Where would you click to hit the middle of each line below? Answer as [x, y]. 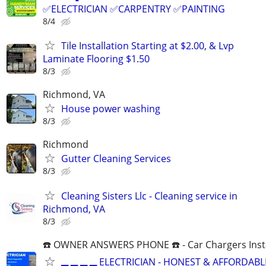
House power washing [111, 109]
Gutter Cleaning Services [116, 159]
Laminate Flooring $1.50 [96, 59]
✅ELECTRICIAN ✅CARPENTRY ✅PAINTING [134, 9]
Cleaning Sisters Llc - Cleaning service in [149, 196]
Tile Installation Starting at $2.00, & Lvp [148, 46]
